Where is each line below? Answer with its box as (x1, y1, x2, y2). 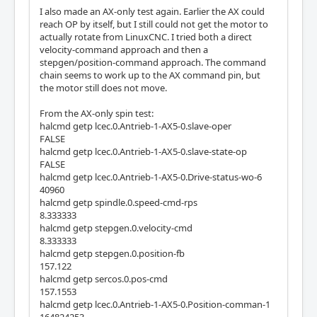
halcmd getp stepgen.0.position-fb (40, 246, 185, 260)
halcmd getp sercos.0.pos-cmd (40, 272, 168, 285)
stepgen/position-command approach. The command (40, 55, 266, 69)
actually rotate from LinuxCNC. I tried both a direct (40, 30, 252, 43)
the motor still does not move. (40, 81, 167, 94)
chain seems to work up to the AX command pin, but (40, 68, 260, 81)
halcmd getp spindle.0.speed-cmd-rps (40, 195, 197, 209)
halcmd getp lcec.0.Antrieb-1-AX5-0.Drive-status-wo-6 (40, 170, 262, 183)
